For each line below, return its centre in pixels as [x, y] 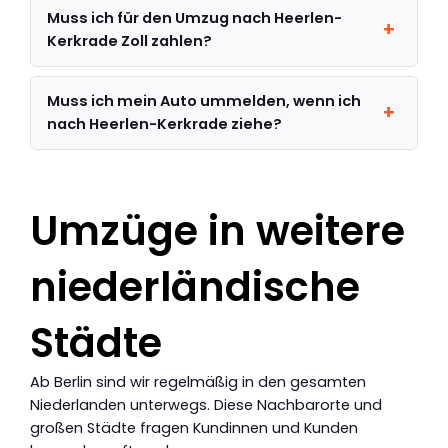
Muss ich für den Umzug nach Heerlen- [195, 17]
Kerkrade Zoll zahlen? [130, 40]
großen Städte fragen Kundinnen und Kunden [194, 427]
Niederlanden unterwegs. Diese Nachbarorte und [206, 404]
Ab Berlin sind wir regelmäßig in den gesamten [198, 381]
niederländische [195, 286]
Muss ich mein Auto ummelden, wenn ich [204, 100]
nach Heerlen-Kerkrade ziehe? [165, 123]
